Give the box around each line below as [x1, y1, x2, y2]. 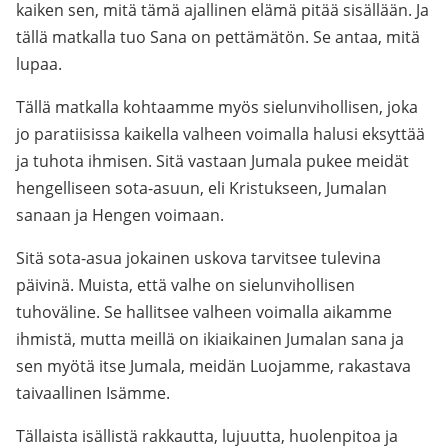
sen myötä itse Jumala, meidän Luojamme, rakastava [16, 355, 411, 377]
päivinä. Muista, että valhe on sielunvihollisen [16, 274, 355, 296]
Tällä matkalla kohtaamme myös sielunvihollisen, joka [16, 96, 418, 118]
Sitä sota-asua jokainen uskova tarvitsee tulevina [16, 247, 381, 269]
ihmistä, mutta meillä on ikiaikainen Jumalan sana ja [16, 328, 404, 350]
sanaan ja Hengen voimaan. [16, 204, 224, 226]
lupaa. [16, 53, 62, 75]
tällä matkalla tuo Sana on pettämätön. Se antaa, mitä [16, 26, 420, 48]
